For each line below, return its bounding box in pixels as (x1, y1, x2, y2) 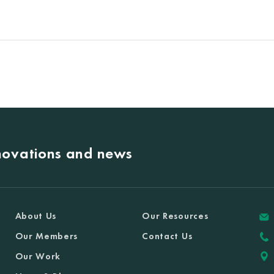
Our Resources (142, 210, 209, 222)
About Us (15, 210, 57, 222)
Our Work (15, 250, 61, 262)
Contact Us (142, 230, 193, 242)
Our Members (15, 230, 78, 242)
